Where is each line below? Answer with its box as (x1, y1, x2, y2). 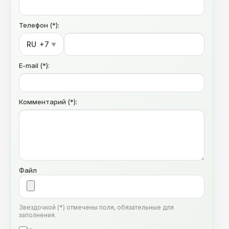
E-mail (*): (19, 61, 50, 70)
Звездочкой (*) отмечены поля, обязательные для (19, 203, 174, 211)
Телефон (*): (19, 21, 59, 29)
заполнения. (19, 211, 56, 219)
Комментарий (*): (19, 98, 77, 106)
